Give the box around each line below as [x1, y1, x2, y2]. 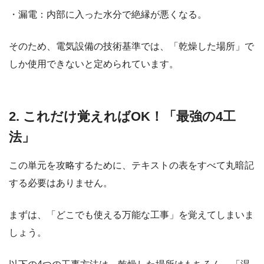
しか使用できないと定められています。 [9, 59, 179, 70]
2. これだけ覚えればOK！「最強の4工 [9, 109, 236, 124]
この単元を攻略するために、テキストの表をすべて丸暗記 [9, 160, 254, 170]
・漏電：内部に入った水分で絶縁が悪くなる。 [9, 9, 207, 20]
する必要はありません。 [9, 177, 113, 188]
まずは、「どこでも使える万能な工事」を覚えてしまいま [9, 209, 254, 220]
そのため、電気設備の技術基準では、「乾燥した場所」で [9, 41, 254, 52]
